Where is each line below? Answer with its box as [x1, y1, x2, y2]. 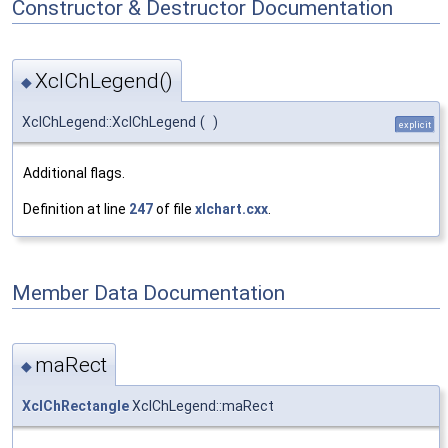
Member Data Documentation [12, 280, 285, 305]
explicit [399, 118, 431, 130]
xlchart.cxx [195, 200, 268, 217]
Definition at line [23, 200, 129, 217]
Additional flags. [23, 164, 125, 181]
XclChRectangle [22, 398, 129, 415]
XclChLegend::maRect [129, 398, 274, 415]
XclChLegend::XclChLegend [22, 113, 196, 130]
